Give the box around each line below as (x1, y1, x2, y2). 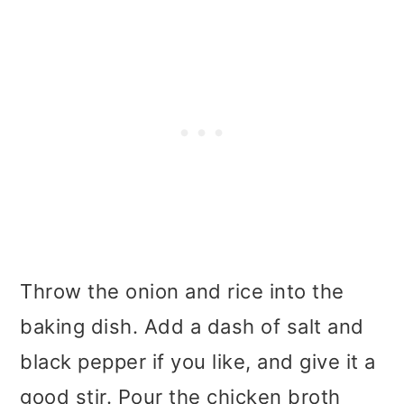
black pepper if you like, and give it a (20, 350, 376, 374)
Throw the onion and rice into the (20, 280, 344, 304)
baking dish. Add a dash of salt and (20, 315, 364, 339)
